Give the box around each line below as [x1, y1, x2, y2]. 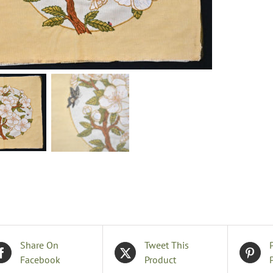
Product [144, 253, 177, 266]
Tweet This [144, 239, 190, 251]
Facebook [20, 253, 61, 266]
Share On [20, 239, 59, 251]
